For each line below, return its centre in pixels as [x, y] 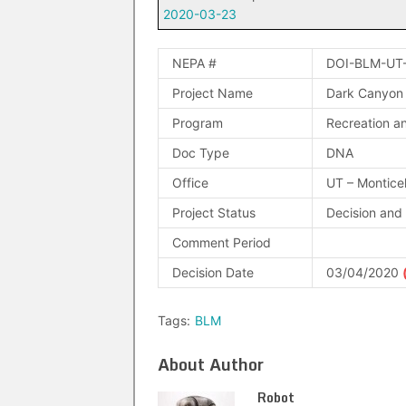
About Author [211, 364]
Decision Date [213, 272]
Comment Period [222, 242]
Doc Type [201, 153]
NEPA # [194, 63]
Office [190, 183]
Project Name [213, 93]
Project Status [214, 213]
